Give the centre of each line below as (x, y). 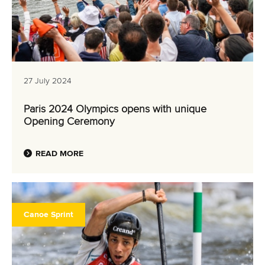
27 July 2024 (48, 81)
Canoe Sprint (49, 215)
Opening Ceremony (69, 122)
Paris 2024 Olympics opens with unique (115, 109)
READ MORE (59, 154)
